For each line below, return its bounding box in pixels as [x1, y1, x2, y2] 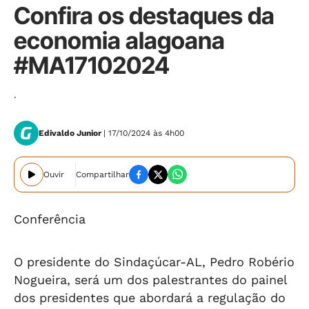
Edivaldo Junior [39, 128, 103, 138]
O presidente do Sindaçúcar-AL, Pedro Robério [14, 255, 295, 269]
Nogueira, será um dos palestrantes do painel [14, 272, 287, 287]
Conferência [14, 212, 86, 226]
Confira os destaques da [14, 1, 275, 30]
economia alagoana [14, 26, 225, 54]
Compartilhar [76, 170, 129, 179]
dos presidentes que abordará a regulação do [14, 290, 286, 305]
